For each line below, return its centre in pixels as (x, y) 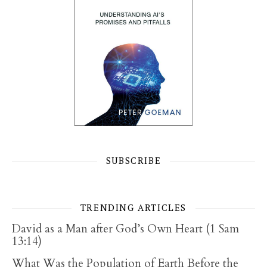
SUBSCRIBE (133, 160)
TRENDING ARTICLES (133, 207)
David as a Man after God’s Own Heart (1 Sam (125, 229)
